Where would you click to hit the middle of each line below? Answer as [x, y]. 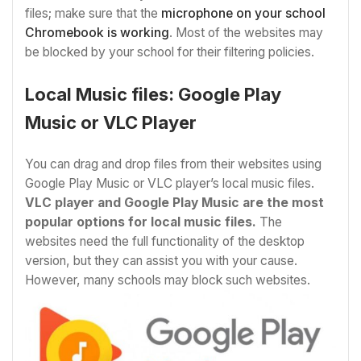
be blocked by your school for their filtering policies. [170, 52]
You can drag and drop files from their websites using [173, 164]
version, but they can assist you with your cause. [161, 261]
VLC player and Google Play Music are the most [174, 203]
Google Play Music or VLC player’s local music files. [170, 184]
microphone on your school [243, 14]
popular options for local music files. [141, 222]
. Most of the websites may [246, 33]
